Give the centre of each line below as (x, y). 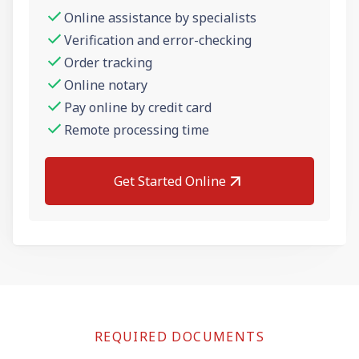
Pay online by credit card (138, 107)
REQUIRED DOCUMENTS (179, 336)
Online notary (106, 85)
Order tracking (108, 62)
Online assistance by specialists (160, 17)
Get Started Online (170, 181)
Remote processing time (137, 129)
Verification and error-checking (158, 40)
